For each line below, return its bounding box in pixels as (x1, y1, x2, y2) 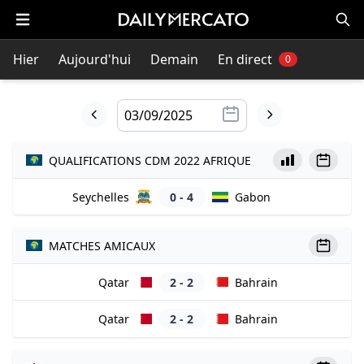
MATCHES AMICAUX (49, 237, 155, 253)
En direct (218, 50, 272, 68)
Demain (150, 50, 198, 68)
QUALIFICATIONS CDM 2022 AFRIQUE (49, 152, 251, 168)
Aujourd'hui (58, 50, 131, 68)
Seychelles (72, 188, 130, 205)
